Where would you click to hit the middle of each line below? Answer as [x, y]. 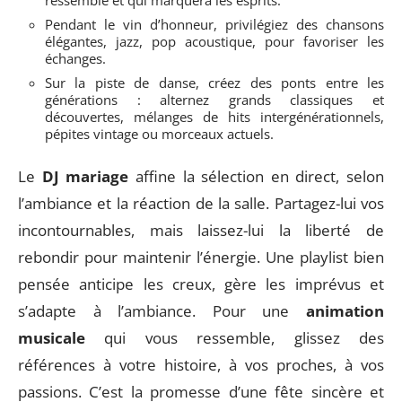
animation [345, 310]
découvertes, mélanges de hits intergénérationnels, [214, 117]
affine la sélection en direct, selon [256, 176]
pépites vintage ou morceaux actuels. [159, 134]
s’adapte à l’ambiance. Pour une [162, 310]
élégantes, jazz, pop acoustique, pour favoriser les [214, 41]
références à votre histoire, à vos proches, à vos [201, 364]
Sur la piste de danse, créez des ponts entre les [214, 83]
